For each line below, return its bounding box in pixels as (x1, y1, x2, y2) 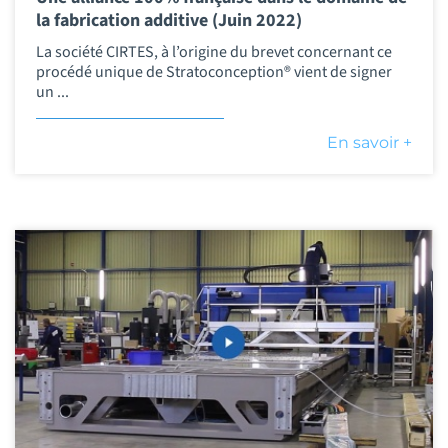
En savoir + (327, 133, 413, 153)
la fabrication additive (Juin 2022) (35, 7, 302, 33)
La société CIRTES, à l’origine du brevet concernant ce (35, 41, 392, 64)
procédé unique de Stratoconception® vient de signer (35, 61, 392, 84)
